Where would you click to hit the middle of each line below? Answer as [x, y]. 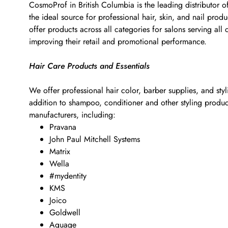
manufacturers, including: [72, 115]
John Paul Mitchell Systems [95, 139]
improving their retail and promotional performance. [118, 41]
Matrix [60, 151]
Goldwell [65, 212]
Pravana [63, 127]
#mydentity [68, 176]
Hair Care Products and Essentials [89, 66]
